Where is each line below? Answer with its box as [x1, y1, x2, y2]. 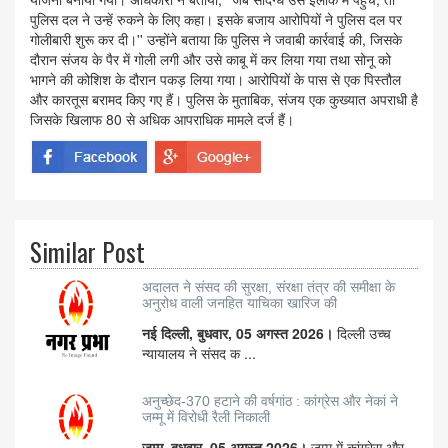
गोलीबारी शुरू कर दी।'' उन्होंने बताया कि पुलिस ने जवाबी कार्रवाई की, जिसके [30, 29, 402, 50]
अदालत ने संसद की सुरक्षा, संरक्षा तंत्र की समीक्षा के [142, 279, 395, 296]
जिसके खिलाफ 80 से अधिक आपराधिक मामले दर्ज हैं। [30, 109, 294, 130]
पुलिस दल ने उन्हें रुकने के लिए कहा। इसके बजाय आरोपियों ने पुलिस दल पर [30, 9, 402, 30]
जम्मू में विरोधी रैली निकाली [142, 409, 270, 426]
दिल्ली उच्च [337, 323, 391, 344]
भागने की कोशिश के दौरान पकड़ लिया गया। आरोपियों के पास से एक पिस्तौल [30, 69, 401, 90]
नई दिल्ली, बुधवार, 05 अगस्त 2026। [142, 323, 337, 344]
